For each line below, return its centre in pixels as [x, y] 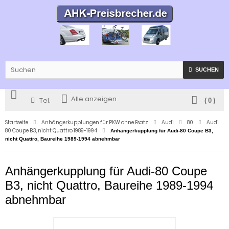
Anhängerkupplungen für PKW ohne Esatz [95, 122]
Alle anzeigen [94, 99]
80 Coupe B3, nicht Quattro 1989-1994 [51, 130]
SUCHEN [207, 69]
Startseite [17, 122]
